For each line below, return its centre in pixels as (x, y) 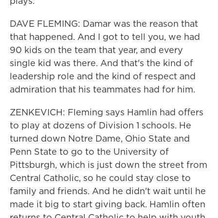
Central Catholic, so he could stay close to (100, 178)
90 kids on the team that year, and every (96, 50)
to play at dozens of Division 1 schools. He (100, 125)
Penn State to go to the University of (89, 152)
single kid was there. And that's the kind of (101, 63)
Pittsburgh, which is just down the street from (109, 165)
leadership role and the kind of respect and (103, 76)
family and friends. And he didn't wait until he (108, 191)
